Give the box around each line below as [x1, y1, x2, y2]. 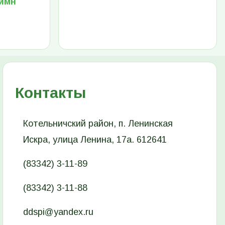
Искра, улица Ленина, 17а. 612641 [23, 134, 167, 145]
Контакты [15, 84, 86, 101]
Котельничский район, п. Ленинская [23, 118, 173, 129]
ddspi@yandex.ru [23, 206, 94, 217]
